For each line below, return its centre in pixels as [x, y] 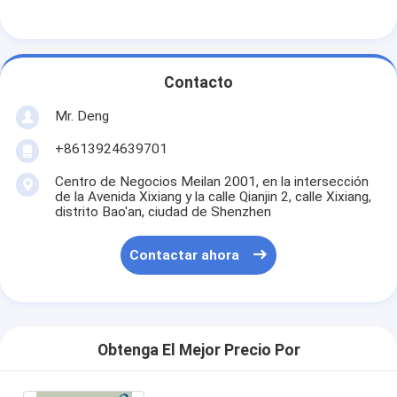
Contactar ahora [185, 256]
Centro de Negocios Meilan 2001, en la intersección [211, 182]
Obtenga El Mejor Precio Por [198, 350]
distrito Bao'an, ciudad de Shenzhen [163, 212]
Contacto [198, 83]
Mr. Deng [82, 116]
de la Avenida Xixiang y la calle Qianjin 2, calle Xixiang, [213, 197]
